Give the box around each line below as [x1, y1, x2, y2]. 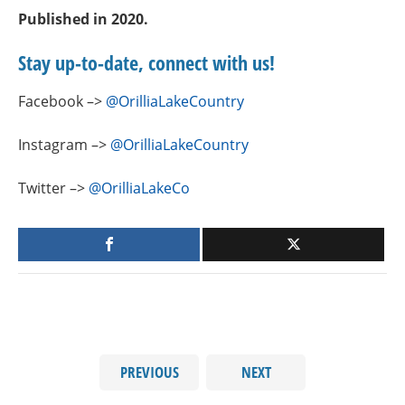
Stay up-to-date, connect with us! [18, 49, 275, 76]
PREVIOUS [119, 362, 179, 382]
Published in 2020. [18, 9, 148, 29]
